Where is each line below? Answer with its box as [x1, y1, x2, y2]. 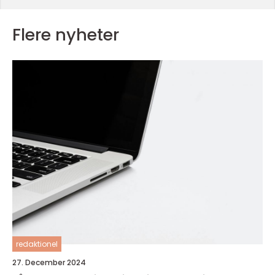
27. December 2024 [12, 257, 86, 268]
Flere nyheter [12, 23, 119, 46]
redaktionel [16, 239, 58, 249]
